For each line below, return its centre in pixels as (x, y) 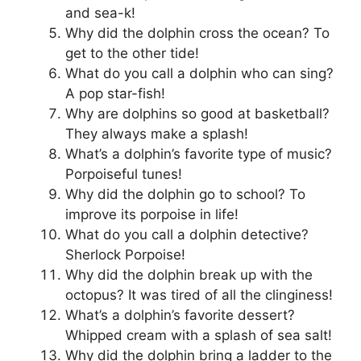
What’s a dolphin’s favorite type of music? (199, 154)
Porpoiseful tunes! (124, 174)
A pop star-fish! (115, 94)
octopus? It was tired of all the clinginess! (199, 295)
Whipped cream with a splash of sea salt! (199, 336)
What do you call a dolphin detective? (187, 235)
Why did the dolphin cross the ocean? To (197, 33)
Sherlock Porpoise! (125, 255)
